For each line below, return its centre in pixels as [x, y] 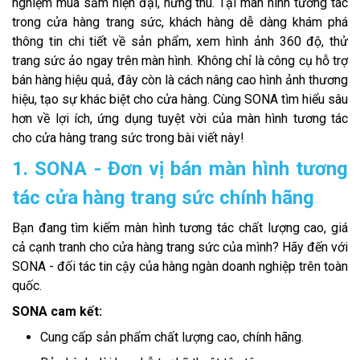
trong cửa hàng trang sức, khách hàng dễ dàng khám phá [180, 22]
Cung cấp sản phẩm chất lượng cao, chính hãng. [172, 337]
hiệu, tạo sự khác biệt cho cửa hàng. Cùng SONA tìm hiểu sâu [180, 99]
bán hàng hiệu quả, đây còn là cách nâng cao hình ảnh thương [180, 80]
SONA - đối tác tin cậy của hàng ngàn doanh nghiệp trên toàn [180, 266]
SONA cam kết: [57, 311]
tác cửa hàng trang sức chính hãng [163, 197]
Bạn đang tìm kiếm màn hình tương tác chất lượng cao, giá [180, 227]
